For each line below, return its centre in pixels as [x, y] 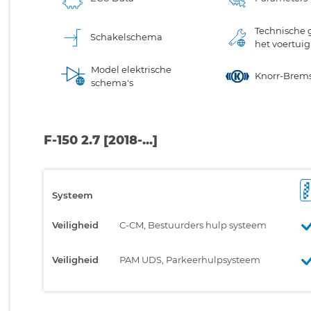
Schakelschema [126, 37]
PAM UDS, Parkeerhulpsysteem [190, 259]
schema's [112, 82]
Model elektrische [132, 69]
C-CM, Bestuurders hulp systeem [193, 225]
